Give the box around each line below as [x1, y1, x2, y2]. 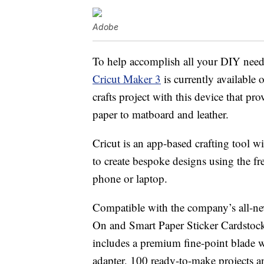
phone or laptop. [93, 171, 167, 186]
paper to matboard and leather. [93, 107, 229, 122]
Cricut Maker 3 [93, 71, 161, 87]
